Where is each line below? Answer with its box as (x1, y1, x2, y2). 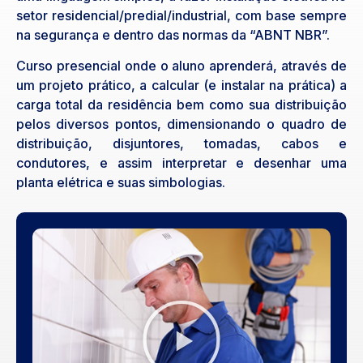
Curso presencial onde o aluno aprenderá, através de (16, 58, 347, 75)
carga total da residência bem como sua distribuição (16, 96, 347, 113)
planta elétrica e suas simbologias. (16, 174, 225, 191)
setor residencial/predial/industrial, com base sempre (16, 7, 347, 23)
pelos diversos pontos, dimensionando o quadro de (16, 116, 347, 133)
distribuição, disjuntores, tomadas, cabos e (16, 135, 347, 152)
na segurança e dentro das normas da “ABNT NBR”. (16, 27, 330, 43)
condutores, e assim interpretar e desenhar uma (16, 155, 347, 172)
